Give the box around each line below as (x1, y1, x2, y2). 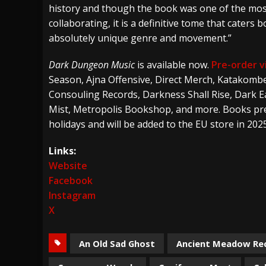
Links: (49, 144, 76, 157)
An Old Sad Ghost (79, 237, 155, 249)
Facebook (49, 173, 93, 187)
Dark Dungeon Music (49, 58, 135, 71)
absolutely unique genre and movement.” (49, 31, 232, 45)
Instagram (49, 188, 96, 202)
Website (49, 159, 87, 172)
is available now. (135, 58, 211, 71)
